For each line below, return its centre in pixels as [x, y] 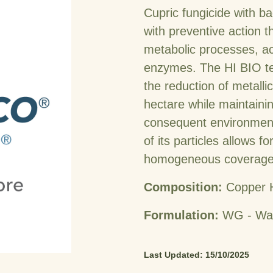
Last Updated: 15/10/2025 [197, 255]
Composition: [185, 187]
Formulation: [183, 215]
